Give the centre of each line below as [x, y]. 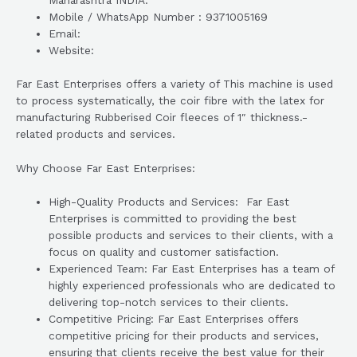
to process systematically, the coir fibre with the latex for [170, 100]
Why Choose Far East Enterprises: [106, 168]
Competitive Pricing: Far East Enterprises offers [174, 319]
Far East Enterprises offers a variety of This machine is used [175, 83]
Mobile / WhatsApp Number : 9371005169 [159, 17]
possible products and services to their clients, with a [191, 235]
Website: [72, 51]
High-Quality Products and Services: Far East [169, 202]
